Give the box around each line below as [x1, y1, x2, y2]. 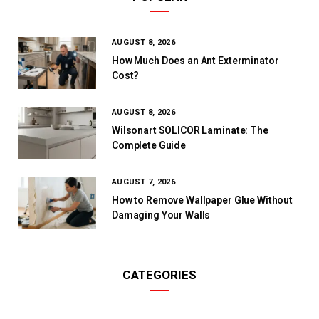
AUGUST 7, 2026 [112, 177, 175, 187]
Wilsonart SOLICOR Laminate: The [112, 124, 268, 136]
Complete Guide [112, 139, 187, 151]
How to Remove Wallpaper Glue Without [112, 194, 293, 206]
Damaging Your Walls [112, 209, 211, 221]
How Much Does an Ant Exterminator [112, 54, 279, 66]
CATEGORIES [122, 267, 197, 282]
